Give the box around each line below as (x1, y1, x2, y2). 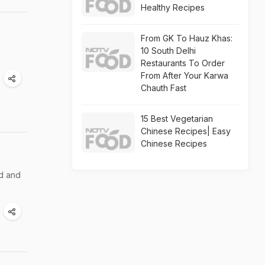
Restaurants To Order (141, 58, 225, 68)
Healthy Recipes (141, 2, 205, 12)
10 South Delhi (141, 46, 196, 56)
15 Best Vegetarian (141, 114, 213, 124)
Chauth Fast (141, 83, 186, 93)
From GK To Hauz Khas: (141, 33, 232, 43)
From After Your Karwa (141, 70, 228, 80)
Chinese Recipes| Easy (141, 126, 231, 136)
